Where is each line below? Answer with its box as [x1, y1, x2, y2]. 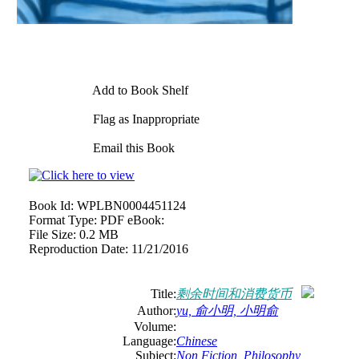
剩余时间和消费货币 [176, 286, 292, 301]
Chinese [176, 333, 217, 348]
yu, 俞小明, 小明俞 [176, 303, 278, 317]
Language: [123, 333, 176, 348]
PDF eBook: [100, 212, 164, 227]
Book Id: [29, 198, 74, 212]
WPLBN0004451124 [77, 198, 186, 212]
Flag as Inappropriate [90, 111, 200, 126]
